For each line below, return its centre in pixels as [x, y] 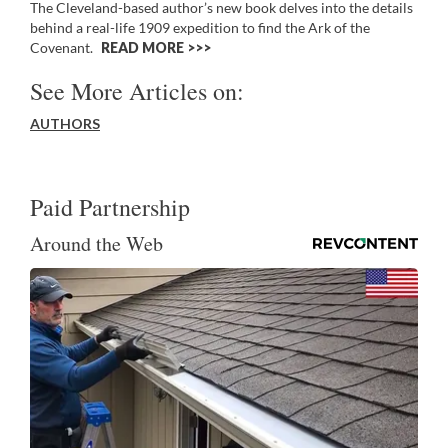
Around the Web [96, 243]
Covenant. [63, 47]
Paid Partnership [110, 206]
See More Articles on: [137, 90]
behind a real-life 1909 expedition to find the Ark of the [200, 27]
